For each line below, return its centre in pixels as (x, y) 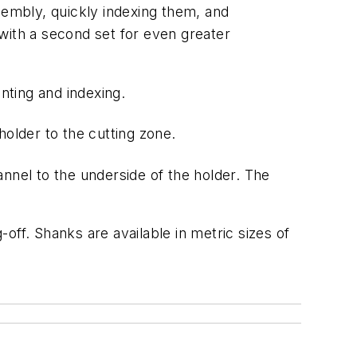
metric (212, 233)
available (142, 233)
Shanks (59, 233)
